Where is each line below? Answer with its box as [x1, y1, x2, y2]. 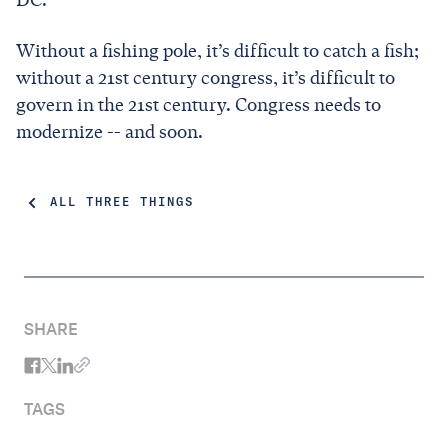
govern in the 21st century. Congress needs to [16, 93, 381, 116]
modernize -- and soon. [16, 120, 207, 143]
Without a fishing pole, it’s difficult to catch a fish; [16, 39, 419, 62]
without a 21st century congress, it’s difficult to [16, 66, 395, 89]
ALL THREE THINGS [50, 196, 194, 209]
